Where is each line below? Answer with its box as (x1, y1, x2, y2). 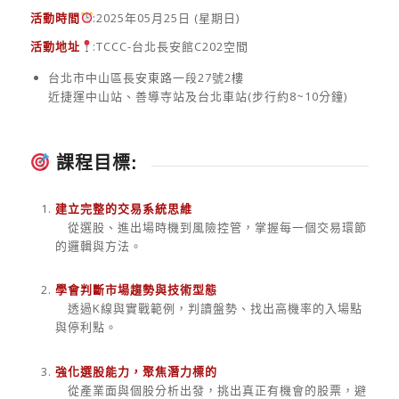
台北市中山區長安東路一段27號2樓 (47, 69, 244, 85)
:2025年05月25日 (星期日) (93, 9, 240, 26)
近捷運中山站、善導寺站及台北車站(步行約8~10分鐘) (47, 87, 347, 104)
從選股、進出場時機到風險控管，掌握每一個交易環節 (54, 219, 367, 236)
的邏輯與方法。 (54, 238, 142, 255)
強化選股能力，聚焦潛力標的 (54, 362, 217, 379)
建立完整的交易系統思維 (54, 200, 192, 217)
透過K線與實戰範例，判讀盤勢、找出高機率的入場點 (54, 300, 362, 317)
